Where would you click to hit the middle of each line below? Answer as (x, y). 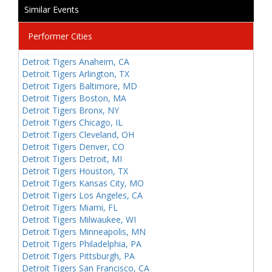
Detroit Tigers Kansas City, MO (83, 183)
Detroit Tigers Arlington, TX (76, 74)
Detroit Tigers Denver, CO (73, 147)
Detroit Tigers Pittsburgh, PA (78, 256)
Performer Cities (60, 36)
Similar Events (52, 9)
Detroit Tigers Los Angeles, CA (82, 195)
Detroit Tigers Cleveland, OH (78, 134)
